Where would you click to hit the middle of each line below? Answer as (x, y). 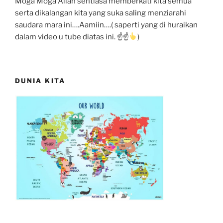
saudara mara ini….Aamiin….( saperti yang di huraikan (106, 25)
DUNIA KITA (40, 81)
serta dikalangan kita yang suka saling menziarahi (101, 13)
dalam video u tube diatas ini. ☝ (69, 37)
